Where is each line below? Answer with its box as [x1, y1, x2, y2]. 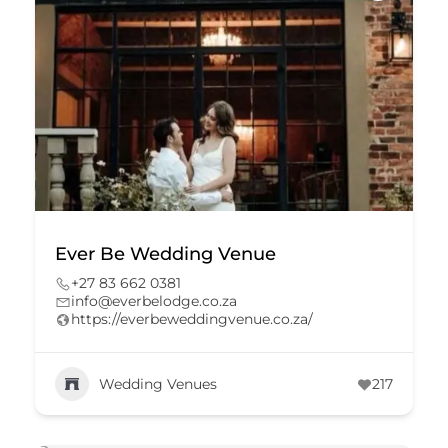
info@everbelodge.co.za [71, 292, 237, 310]
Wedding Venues [99, 374, 217, 393]
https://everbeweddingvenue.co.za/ [71, 310, 313, 328]
